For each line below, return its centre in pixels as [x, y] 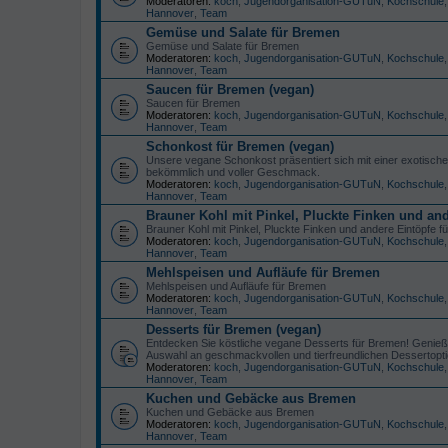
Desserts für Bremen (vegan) [233, 329]
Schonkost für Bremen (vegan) [240, 146]
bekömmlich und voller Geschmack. [233, 171]
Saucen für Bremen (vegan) [230, 89]
